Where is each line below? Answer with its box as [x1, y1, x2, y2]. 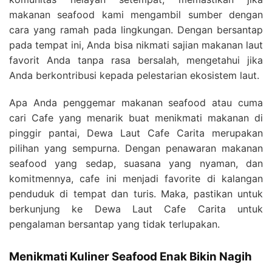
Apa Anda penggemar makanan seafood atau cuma [9, 96, 263, 109]
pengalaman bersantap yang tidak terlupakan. [9, 217, 220, 230]
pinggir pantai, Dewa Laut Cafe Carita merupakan [9, 126, 263, 139]
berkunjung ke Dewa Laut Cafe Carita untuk [9, 202, 263, 215]
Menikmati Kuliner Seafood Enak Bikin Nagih [9, 249, 252, 263]
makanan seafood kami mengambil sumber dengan [9, 8, 263, 21]
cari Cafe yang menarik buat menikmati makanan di [9, 111, 263, 124]
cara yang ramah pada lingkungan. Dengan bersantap [9, 23, 263, 36]
